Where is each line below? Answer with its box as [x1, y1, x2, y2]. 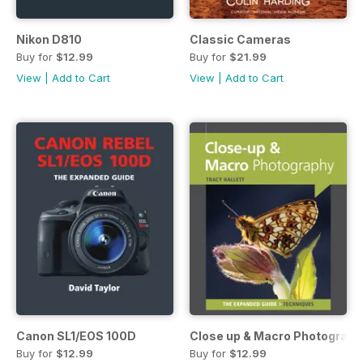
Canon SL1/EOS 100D [16, 328, 136, 343]
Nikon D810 [16, 32, 82, 47]
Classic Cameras [190, 32, 291, 47]
